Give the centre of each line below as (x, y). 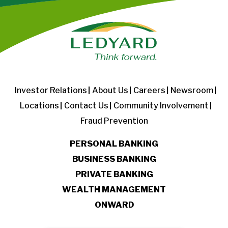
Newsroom (192, 90)
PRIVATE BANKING (114, 174)
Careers (149, 90)
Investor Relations (51, 90)
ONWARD (114, 205)
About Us (110, 90)
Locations (39, 105)
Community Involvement (161, 105)
